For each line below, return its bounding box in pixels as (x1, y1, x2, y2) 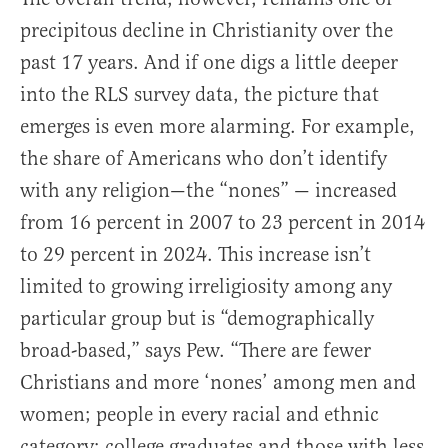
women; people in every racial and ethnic (20, 402, 379, 428)
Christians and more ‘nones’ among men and (20, 370, 416, 396)
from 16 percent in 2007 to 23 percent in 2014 (20, 210, 425, 236)
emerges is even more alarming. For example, (20, 114, 415, 140)
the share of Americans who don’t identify (20, 146, 387, 172)
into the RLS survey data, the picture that (20, 82, 379, 108)
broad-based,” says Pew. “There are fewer (20, 338, 371, 364)
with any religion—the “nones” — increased (20, 178, 397, 204)
